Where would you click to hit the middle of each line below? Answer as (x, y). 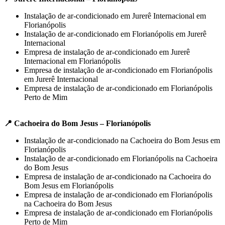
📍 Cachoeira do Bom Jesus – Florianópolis (77, 123)
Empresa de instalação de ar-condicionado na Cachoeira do (118, 176)
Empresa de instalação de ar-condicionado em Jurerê (107, 52)
